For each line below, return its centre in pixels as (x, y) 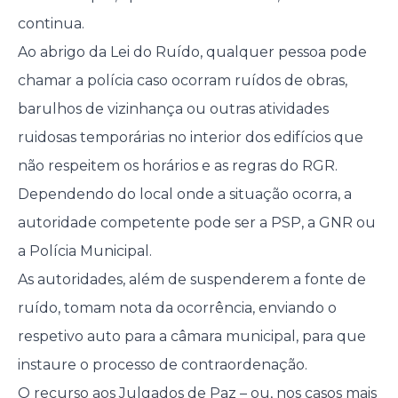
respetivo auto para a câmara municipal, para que (191, 337)
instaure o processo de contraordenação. (162, 365)
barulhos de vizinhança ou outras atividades (173, 109)
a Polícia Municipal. (84, 251)
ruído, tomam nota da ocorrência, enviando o (177, 308)
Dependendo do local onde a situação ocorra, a (184, 195)
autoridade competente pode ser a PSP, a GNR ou (196, 223)
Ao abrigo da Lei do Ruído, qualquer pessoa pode (192, 52)
